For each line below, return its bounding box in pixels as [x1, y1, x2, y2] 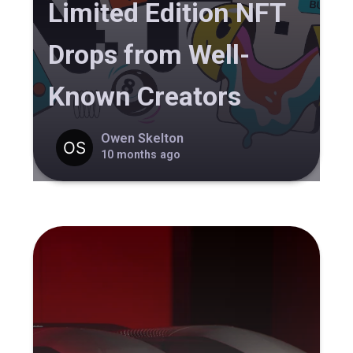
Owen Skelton [100, 130, 184, 146]
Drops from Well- [48, 39, 251, 71]
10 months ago [100, 147, 180, 161]
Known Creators [48, 80, 242, 113]
